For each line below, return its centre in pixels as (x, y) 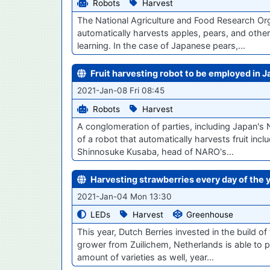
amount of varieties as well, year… (146, 257)
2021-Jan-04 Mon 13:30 (124, 196)
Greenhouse (210, 215)
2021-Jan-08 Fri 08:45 (121, 90)
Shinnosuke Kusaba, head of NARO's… (155, 151)
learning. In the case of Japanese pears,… (161, 45)
